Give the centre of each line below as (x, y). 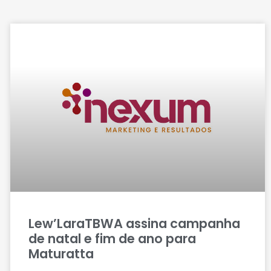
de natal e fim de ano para (112, 238)
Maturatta (61, 253)
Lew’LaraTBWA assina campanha (134, 223)
